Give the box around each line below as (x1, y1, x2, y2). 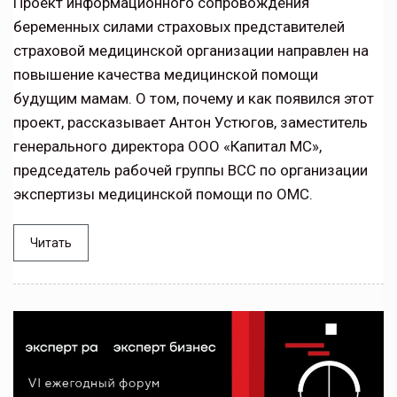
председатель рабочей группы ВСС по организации (13, 160, 368, 179)
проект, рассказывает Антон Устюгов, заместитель (13, 113, 368, 131)
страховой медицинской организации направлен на (13, 41, 369, 59)
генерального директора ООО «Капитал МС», (13, 136, 322, 155)
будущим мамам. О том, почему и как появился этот (13, 89, 374, 107)
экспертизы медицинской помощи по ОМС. (13, 184, 313, 203)
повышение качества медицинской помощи (13, 65, 318, 83)
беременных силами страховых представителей (13, 17, 345, 35)
